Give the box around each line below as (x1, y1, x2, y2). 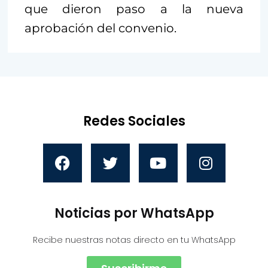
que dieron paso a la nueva (25, 1, 243, 16)
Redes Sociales (83, 111, 185, 130)
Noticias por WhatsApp (54, 203, 214, 223)
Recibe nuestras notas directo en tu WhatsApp (32, 233, 236, 246)
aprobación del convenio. (25, 20, 176, 35)
